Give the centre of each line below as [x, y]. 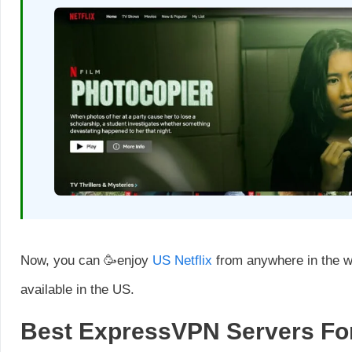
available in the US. [77, 289]
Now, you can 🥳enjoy [86, 260]
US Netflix [184, 260]
